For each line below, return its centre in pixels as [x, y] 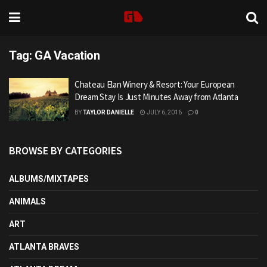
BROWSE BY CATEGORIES [66, 150]
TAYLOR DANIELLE [108, 112]
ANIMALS [27, 201]
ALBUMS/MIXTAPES [49, 178]
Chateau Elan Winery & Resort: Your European [155, 84]
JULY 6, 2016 [164, 112]
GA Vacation [67, 55]
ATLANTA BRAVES [44, 246]
